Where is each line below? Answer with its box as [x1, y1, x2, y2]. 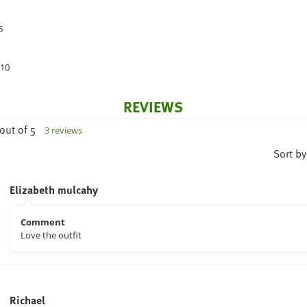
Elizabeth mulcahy [9, 182, 98, 199]
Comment [20, 216, 65, 229]
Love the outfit [20, 229, 82, 242]
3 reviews [44, 124, 82, 136]
